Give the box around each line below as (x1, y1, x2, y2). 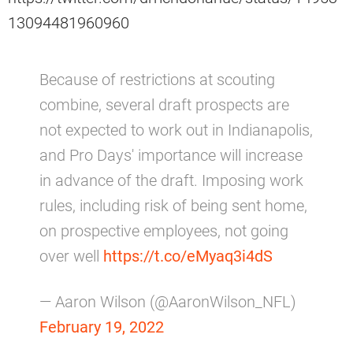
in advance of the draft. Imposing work (39, 170, 303, 190)
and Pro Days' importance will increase (39, 145, 303, 165)
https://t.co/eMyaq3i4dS (103, 246, 273, 266)
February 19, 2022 (39, 317, 164, 336)
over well (39, 246, 103, 266)
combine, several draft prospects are (39, 95, 289, 114)
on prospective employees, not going (39, 221, 288, 240)
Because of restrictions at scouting (39, 69, 275, 89)
